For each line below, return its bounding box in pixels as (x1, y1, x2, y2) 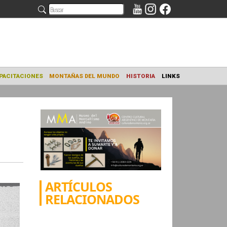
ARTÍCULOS (45, 177, 112, 195)
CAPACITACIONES (40, 80, 98, 89)
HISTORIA (191, 80, 223, 89)
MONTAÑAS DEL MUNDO (105, 80, 184, 89)
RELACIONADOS (45, 190, 140, 208)
